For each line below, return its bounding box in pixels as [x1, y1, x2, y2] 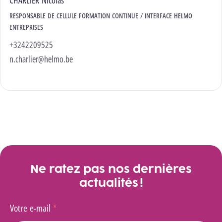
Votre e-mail [10, 201, 53, 214]
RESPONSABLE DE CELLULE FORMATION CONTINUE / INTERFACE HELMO [9, 10, 192, 20]
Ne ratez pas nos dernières [30, 160, 192, 177]
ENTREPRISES [9, 22, 43, 32]
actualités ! [79, 174, 143, 191]
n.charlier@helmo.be [9, 53, 73, 65]
